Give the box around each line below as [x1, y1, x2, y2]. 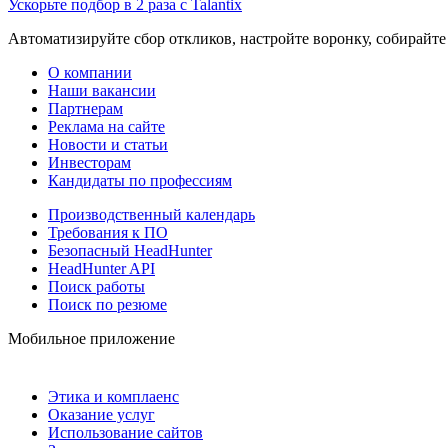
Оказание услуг [48, 405, 155, 423]
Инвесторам [48, 153, 131, 171]
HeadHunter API [48, 259, 155, 277]
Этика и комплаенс [48, 387, 179, 405]
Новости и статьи [48, 135, 168, 153]
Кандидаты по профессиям [48, 171, 232, 189]
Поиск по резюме [48, 295, 167, 313]
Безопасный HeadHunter [48, 241, 212, 259]
